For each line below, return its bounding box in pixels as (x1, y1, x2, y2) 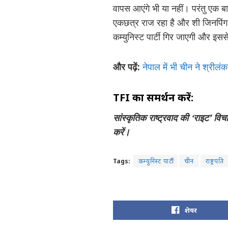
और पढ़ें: (113, 61, 142, 73)
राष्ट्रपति (206, 157, 224, 166)
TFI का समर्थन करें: (113, 90, 193, 104)
